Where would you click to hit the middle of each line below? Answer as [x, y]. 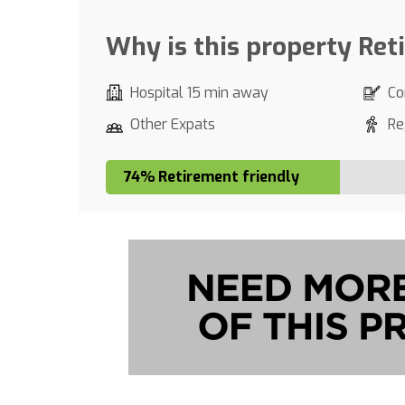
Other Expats [173, 124]
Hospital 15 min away [199, 93]
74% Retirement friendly [212, 177]
